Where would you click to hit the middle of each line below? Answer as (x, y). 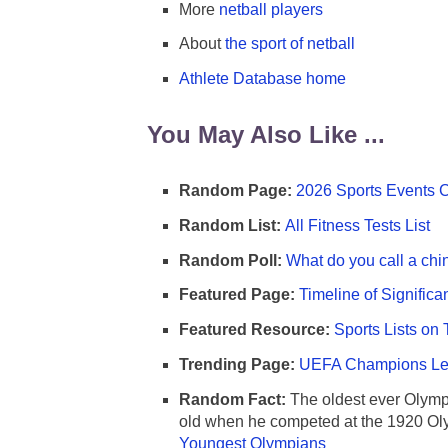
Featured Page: (237, 295)
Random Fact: (232, 399)
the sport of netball (290, 44)
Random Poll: (230, 260)
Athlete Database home (262, 79)
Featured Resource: (254, 330)
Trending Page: (237, 364)
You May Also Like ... (266, 135)
